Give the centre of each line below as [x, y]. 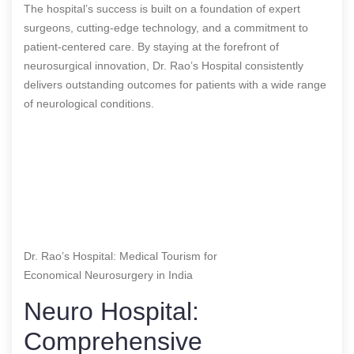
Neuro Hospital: [111, 311]
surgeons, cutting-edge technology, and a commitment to [166, 27]
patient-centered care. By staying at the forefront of [151, 46]
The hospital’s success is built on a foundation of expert [162, 8]
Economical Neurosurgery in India [108, 275]
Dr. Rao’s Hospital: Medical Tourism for [121, 256]
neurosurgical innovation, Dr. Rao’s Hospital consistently [164, 65]
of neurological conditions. [89, 103]
